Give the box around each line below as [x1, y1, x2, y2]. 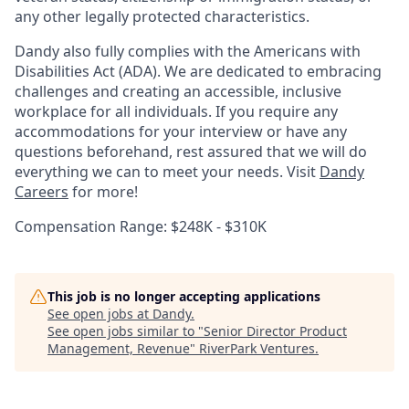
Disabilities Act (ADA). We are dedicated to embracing [15, 61, 382, 82]
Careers [15, 182, 68, 203]
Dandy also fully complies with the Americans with [15, 41, 361, 62]
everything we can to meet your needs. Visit [15, 162, 320, 183]
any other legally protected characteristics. [15, 6, 309, 27]
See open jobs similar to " [47, 322, 204, 341]
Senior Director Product [204, 322, 347, 341]
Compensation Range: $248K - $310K [15, 216, 267, 237]
